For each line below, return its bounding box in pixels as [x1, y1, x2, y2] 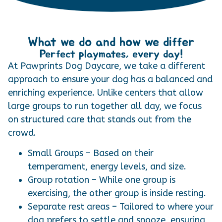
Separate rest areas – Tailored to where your [28, 201, 214, 213]
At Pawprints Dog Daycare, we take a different [8, 60, 205, 71]
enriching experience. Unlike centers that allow [8, 87, 203, 98]
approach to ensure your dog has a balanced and [8, 73, 213, 85]
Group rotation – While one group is [28, 174, 175, 186]
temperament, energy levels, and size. [28, 161, 186, 172]
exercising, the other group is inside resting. [28, 188, 206, 199]
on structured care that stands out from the [8, 113, 191, 125]
